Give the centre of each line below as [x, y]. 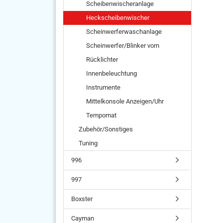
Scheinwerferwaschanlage [124, 32]
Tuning [88, 143]
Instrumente [103, 87]
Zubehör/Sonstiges [106, 129]
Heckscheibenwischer [118, 18]
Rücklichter [102, 59]
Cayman [83, 218]
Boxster [82, 199]
